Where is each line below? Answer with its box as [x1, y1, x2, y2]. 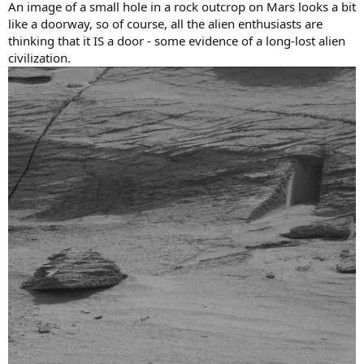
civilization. [8, 49, 71, 66]
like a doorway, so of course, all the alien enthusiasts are [8, 15, 323, 32]
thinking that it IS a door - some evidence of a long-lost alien [8, 32, 345, 49]
